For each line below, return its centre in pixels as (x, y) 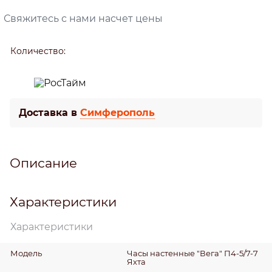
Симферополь (117, 112)
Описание (43, 163)
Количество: (38, 51)
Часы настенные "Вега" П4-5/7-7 (192, 253)
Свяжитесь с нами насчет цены (83, 18)
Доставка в (49, 112)
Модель (26, 253)
